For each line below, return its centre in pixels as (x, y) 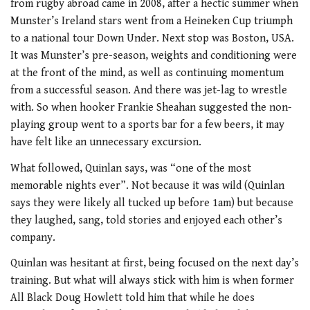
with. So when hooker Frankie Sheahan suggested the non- (151, 108)
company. (33, 237)
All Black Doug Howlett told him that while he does (133, 298)
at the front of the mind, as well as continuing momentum (147, 73)
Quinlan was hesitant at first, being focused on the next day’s (155, 264)
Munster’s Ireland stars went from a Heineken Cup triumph (152, 21)
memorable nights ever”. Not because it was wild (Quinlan (147, 185)
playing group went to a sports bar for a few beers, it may (147, 125)
